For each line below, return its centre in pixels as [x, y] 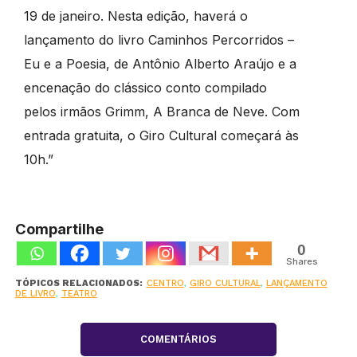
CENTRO [165, 283]
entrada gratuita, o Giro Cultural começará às [161, 135]
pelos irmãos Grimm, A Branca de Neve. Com [161, 112]
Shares [302, 261]
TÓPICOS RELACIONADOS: [78, 283]
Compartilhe [59, 229]
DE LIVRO [35, 294]
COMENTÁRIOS [178, 339]
